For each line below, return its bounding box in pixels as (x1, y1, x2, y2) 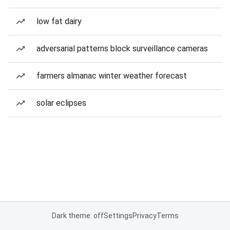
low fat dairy (36, 16, 82, 26)
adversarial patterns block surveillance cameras (36, 44, 208, 53)
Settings (103, 212, 132, 220)
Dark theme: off (51, 212, 104, 220)
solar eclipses (36, 98, 86, 108)
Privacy (132, 212, 157, 220)
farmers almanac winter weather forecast (36, 71, 187, 81)
